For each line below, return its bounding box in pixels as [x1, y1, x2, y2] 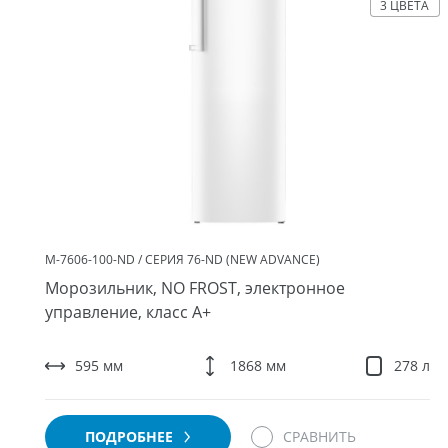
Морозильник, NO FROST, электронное [45, 277, 345, 299]
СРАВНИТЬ [283, 427, 356, 446]
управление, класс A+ [45, 301, 211, 323]
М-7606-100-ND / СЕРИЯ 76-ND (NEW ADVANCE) [45, 251, 320, 268]
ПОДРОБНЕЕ [85, 427, 177, 446]
